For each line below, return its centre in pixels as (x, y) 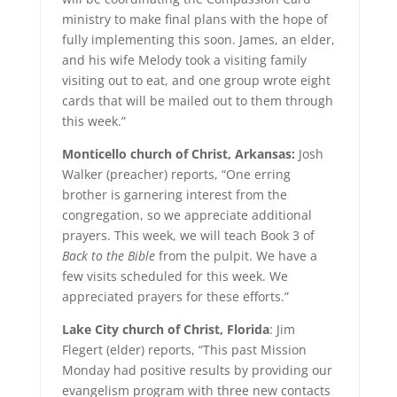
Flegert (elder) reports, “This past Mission (184, 350)
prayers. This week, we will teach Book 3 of (188, 235)
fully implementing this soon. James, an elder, (198, 39)
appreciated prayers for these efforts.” (175, 296)
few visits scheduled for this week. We (175, 276)
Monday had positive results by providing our (197, 370)
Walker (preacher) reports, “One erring (176, 174)
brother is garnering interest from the (174, 195)
